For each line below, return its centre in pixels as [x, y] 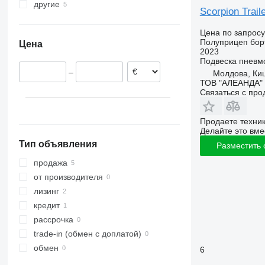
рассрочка [53, 220]
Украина [78, 19]
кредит [46, 206]
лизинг [46, 191]
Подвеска [218, 61]
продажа [50, 163]
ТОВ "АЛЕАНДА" [231, 83]
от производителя [68, 177]
